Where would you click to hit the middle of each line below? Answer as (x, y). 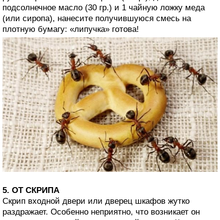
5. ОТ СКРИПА (31, 190)
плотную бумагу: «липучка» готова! (71, 29)
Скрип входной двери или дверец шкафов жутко (96, 201)
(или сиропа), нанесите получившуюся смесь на (97, 19)
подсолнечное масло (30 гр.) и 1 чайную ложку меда (104, 8)
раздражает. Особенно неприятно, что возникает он (101, 212)
